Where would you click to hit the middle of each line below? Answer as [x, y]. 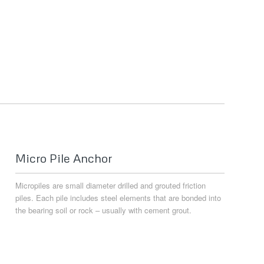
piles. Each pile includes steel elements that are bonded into [118, 198]
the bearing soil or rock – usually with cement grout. [104, 210]
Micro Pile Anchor [64, 158]
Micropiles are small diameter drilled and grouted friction [111, 186]
